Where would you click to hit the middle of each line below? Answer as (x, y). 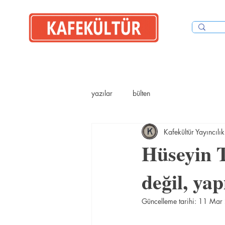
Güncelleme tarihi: (170, 201)
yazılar (102, 93)
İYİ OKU (52, 51)
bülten (141, 93)
